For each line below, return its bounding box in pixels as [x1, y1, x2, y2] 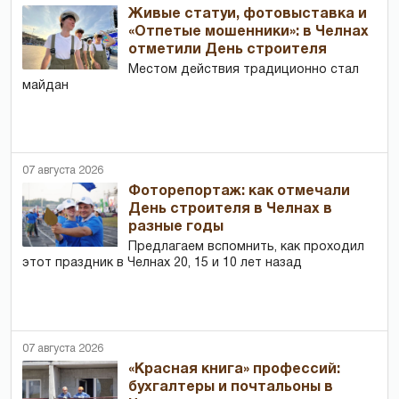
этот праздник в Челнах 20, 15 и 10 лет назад [22, 257, 302, 270]
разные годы [128, 221, 224, 234]
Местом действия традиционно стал [128, 64, 360, 77]
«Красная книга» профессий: [128, 363, 341, 377]
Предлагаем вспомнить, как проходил [128, 241, 365, 254]
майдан [22, 80, 69, 93]
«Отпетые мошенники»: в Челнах [128, 26, 370, 39]
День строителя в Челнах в [128, 203, 333, 216]
